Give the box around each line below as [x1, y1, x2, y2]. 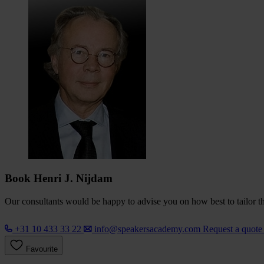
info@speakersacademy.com [94, 224, 200, 235]
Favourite [26, 245, 58, 254]
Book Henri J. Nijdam [5, 172, 113, 185]
